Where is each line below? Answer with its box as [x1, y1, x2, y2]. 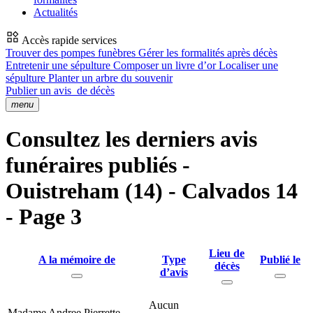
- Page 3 [6, 204, 82, 230]
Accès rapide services [20, 34, 117, 46]
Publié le [260, 253, 300, 265]
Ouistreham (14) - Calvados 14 [6, 178, 298, 204]
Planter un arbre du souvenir [48, 72, 173, 84]
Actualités [34, 6, 78, 18]
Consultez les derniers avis [6, 126, 257, 152]
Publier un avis [6, 85, 74, 96]
